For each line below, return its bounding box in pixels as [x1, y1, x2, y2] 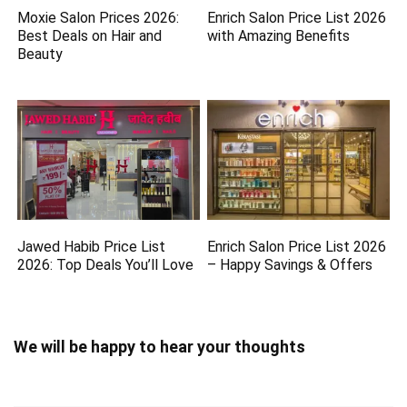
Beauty [17, 45, 64, 64]
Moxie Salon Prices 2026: [17, 9, 180, 27]
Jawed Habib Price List [17, 237, 166, 255]
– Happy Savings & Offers [207, 255, 373, 273]
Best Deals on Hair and [17, 27, 163, 45]
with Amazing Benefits [207, 27, 351, 45]
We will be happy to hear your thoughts [14, 336, 305, 356]
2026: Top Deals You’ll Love [17, 255, 194, 273]
